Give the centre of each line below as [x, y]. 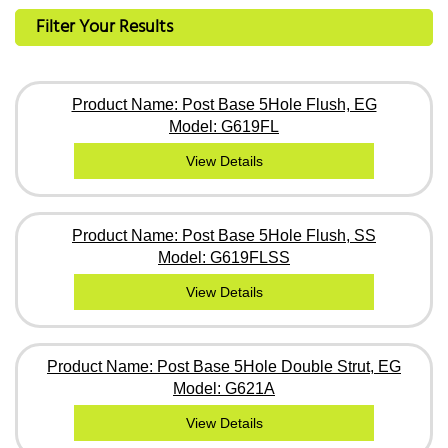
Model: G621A [224, 388]
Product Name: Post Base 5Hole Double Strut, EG [224, 366]
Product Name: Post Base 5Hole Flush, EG [224, 104]
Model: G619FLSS [224, 257]
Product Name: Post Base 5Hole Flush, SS [224, 235]
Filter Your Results [104, 27]
